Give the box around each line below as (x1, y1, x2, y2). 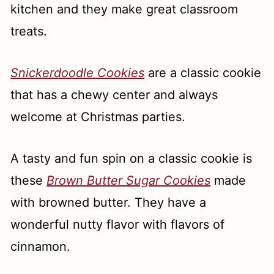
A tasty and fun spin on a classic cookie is (10, 151, 253, 166)
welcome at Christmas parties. (10, 109, 186, 125)
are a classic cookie (144, 65, 262, 81)
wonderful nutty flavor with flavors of (10, 217, 225, 232)
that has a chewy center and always (10, 87, 218, 103)
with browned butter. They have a (10, 195, 207, 210)
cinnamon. (10, 239, 71, 254)
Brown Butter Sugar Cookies (46, 173, 211, 188)
